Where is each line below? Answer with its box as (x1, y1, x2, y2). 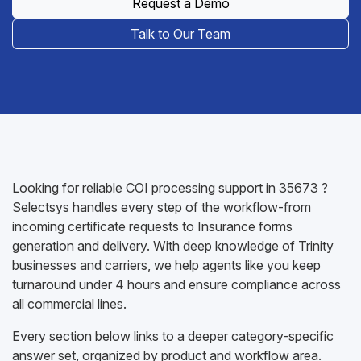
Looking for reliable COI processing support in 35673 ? (12, 180, 328, 196)
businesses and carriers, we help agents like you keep (12, 257, 321, 273)
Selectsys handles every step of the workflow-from (12, 199, 311, 215)
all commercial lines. (12, 296, 127, 312)
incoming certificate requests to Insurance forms (12, 218, 293, 234)
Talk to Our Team (131, 26, 230, 42)
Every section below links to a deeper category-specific (12, 328, 334, 344)
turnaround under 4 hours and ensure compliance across (12, 276, 341, 293)
